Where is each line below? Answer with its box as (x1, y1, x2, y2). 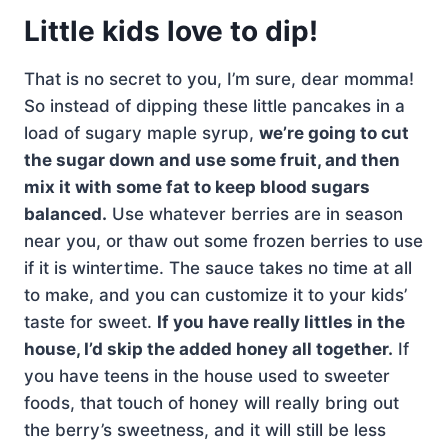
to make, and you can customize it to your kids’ (24, 284, 407, 305)
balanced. (24, 203, 107, 224)
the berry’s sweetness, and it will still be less (24, 419, 386, 440)
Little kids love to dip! (24, 13, 318, 48)
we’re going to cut (259, 122, 409, 143)
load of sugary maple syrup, (24, 122, 259, 143)
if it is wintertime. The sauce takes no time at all (24, 257, 412, 278)
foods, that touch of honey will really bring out (24, 392, 399, 413)
